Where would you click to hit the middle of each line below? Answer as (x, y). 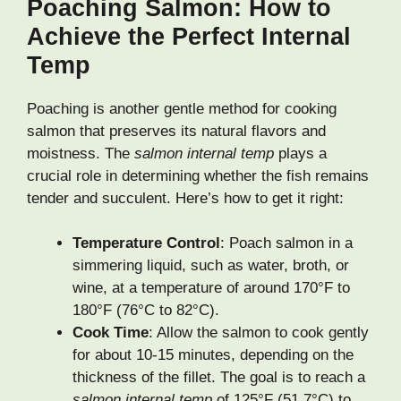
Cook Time (111, 333)
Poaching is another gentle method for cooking (182, 108)
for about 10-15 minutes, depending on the (213, 355)
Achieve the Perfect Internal (189, 36)
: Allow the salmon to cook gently (259, 333)
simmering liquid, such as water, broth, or (211, 266)
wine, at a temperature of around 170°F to (211, 288)
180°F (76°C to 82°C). (146, 311)
